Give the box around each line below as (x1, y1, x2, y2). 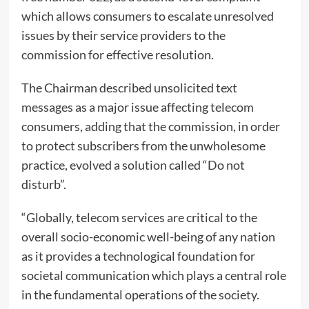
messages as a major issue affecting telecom (21, 99, 254, 115)
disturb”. (21, 177, 66, 192)
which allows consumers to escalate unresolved (21, 8, 274, 24)
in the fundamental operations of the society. (21, 287, 259, 303)
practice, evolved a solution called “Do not (21, 157, 245, 173)
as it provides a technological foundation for (21, 248, 255, 264)
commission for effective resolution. (21, 47, 214, 63)
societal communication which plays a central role (21, 268, 286, 283)
